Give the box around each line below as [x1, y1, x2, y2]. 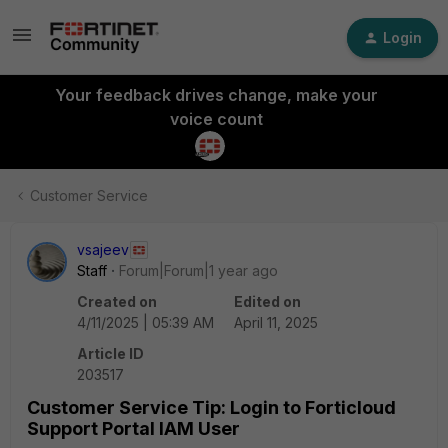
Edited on [234, 293, 301, 310]
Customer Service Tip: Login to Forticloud [27, 397, 396, 418]
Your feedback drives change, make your [54, 85, 378, 105]
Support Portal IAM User [27, 418, 240, 439]
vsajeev [77, 241, 129, 258]
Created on [77, 293, 157, 310]
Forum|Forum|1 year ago [119, 262, 278, 279]
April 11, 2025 [234, 314, 318, 331]
